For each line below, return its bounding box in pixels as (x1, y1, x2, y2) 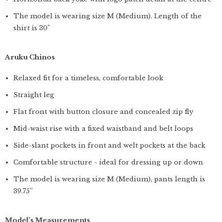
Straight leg (13, 91, 54, 99)
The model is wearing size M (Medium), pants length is (13, 175, 205, 183)
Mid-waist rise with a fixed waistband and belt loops (13, 124, 193, 133)
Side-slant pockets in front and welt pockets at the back (13, 141, 205, 150)
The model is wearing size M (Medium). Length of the (13, 12, 202, 20)
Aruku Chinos (5, 53, 55, 61)
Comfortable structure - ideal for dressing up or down (13, 158, 203, 166)
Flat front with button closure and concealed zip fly (13, 108, 193, 116)
